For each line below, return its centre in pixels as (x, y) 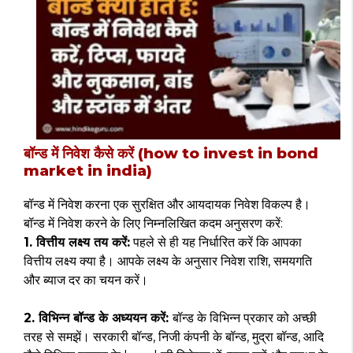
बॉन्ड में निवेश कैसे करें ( (84, 154)
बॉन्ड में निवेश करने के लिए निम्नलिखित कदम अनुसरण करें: (153, 223)
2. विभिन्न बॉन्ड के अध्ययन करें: (98, 318)
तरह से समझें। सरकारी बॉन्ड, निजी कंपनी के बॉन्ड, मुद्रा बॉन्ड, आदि (174, 337)
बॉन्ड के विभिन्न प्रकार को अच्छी (245, 318)
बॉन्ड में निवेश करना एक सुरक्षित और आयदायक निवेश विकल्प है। (167, 204)
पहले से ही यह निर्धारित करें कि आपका (216, 242)
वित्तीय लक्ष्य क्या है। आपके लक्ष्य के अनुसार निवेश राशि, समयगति (168, 261)
